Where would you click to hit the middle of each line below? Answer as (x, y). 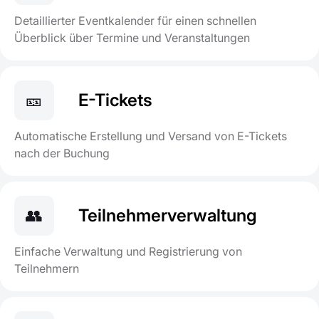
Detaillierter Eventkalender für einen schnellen (135, 21)
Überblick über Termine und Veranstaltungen (132, 38)
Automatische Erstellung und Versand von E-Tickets (151, 136)
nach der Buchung (62, 153)
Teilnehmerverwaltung (168, 216)
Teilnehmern (47, 269)
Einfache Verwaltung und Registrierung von (128, 252)
